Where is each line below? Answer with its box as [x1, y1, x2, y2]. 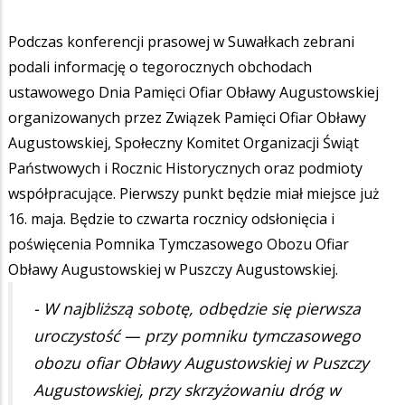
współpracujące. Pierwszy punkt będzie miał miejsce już [8, 183, 380, 203]
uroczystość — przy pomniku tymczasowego [33, 325, 361, 347]
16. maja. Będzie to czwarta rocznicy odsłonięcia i [8, 208, 334, 229]
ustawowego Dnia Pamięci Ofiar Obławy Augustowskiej [8, 81, 379, 102]
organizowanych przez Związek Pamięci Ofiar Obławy [8, 107, 366, 127]
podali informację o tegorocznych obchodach [8, 56, 312, 77]
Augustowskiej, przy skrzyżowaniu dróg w [33, 379, 341, 401]
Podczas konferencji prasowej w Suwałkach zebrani [8, 31, 354, 52]
